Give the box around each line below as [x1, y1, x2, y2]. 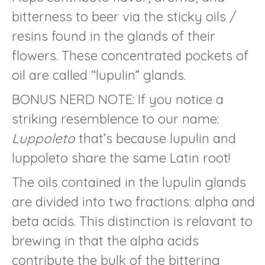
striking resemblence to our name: [12, 111, 219, 128]
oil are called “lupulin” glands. [12, 67, 186, 84]
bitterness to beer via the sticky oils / [12, 8, 237, 25]
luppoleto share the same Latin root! [12, 150, 230, 167]
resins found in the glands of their [12, 28, 215, 45]
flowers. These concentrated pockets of [12, 47, 248, 64]
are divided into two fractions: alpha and [12, 193, 255, 211]
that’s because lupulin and [75, 130, 236, 147]
